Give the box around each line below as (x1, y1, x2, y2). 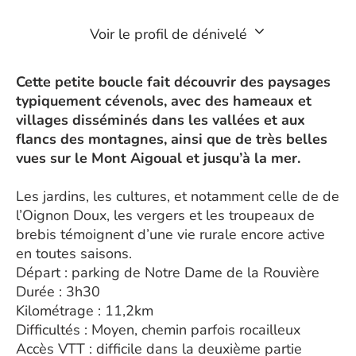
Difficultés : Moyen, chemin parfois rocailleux (16, 320, 300, 339)
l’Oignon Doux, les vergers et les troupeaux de (16, 206, 315, 225)
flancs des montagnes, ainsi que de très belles (16, 130, 327, 149)
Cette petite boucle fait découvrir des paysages (16, 72, 331, 91)
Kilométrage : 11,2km (16, 301, 153, 320)
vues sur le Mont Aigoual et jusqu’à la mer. (16, 149, 300, 168)
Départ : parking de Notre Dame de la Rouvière (16, 263, 319, 282)
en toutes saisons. (16, 244, 132, 263)
